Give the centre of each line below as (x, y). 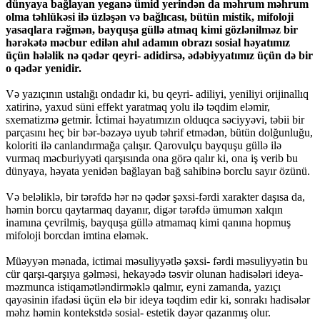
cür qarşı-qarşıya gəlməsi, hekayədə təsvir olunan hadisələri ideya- (154, 274)
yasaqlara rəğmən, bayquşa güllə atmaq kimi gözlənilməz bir (152, 30)
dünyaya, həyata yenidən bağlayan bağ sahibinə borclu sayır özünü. (158, 171)
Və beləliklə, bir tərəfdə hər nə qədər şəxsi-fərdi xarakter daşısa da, (155, 197)
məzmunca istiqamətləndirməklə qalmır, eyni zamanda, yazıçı (143, 287)
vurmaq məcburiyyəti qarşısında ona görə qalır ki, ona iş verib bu (152, 159)
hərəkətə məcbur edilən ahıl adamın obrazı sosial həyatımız (148, 43)
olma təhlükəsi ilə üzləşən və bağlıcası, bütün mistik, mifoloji (150, 17)
